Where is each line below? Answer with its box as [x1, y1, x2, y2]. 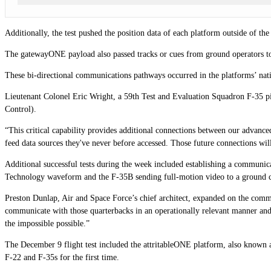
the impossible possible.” [5, 218, 90, 228]
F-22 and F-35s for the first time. [5, 252, 119, 262]
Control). [5, 104, 36, 114]
